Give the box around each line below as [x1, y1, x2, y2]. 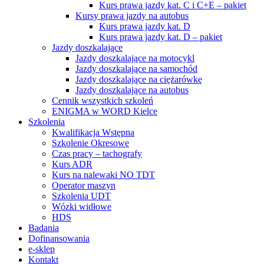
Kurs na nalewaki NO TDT [52, 170, 155, 180]
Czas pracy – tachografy [52, 148, 142, 159]
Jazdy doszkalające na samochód [75, 64, 197, 74]
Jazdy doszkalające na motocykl [75, 53, 194, 63]
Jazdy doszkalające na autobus [75, 85, 189, 95]
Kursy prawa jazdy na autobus [75, 11, 189, 21]
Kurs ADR [52, 159, 93, 169]
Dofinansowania [28, 233, 90, 243]
